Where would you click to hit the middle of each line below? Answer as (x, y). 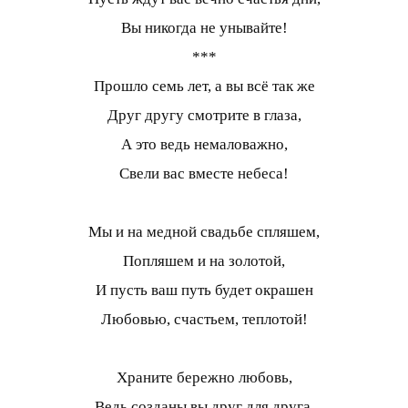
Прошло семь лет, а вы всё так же (204, 86)
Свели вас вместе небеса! (204, 173)
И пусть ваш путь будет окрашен (204, 290)
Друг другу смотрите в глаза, (204, 115)
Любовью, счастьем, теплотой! (204, 319)
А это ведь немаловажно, (204, 144)
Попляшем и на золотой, (204, 260)
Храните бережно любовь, (204, 377)
